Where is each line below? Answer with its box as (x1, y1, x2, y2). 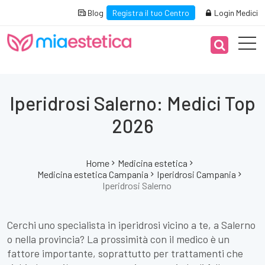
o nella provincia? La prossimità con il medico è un (7, 232, 230, 245)
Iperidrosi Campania (157, 169, 236, 180)
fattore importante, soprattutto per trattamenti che (7, 247, 243, 260)
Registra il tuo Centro (112, 8, 189, 18)
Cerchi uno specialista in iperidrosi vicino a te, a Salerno (7, 218, 256, 231)
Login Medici (212, 8, 258, 18)
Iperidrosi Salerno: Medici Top (9, 92, 256, 114)
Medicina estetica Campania (37, 169, 148, 180)
